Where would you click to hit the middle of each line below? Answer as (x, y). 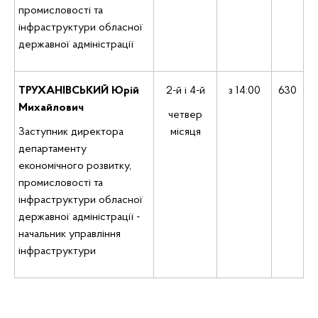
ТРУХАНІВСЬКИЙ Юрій (79, 91)
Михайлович (51, 108)
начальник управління (70, 234)
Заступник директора (71, 132)
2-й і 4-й (185, 91)
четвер (185, 115)
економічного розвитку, (75, 166)
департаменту (53, 149)
